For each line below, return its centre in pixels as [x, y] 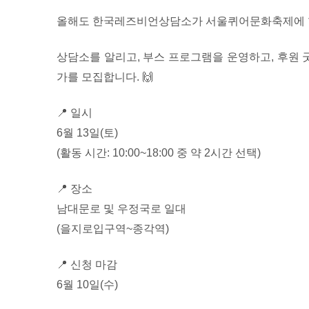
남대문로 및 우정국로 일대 [121, 209]
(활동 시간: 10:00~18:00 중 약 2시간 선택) [159, 153]
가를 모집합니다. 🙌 [105, 77]
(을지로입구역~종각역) [113, 229]
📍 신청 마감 [87, 265]
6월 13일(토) [87, 133]
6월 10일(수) [87, 285]
